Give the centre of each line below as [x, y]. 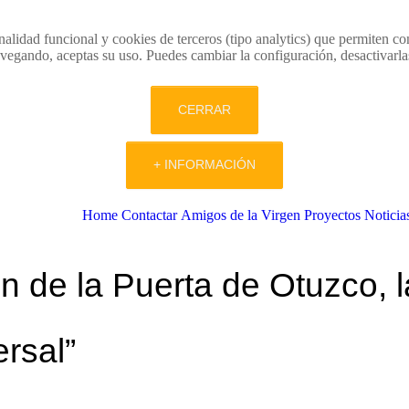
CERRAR [204, 109]
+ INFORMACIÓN [204, 165]
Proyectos [332, 215]
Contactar [149, 215]
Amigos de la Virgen [240, 215]
